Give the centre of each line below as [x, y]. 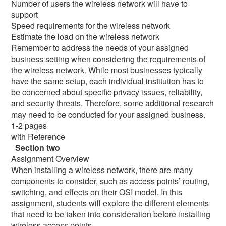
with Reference [38, 136]
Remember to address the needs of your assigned [100, 47]
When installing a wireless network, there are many [102, 169]
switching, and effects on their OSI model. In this [97, 192]
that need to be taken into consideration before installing [111, 214]
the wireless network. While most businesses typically [107, 70]
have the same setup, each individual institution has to [108, 81]
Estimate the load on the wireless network [86, 36]
